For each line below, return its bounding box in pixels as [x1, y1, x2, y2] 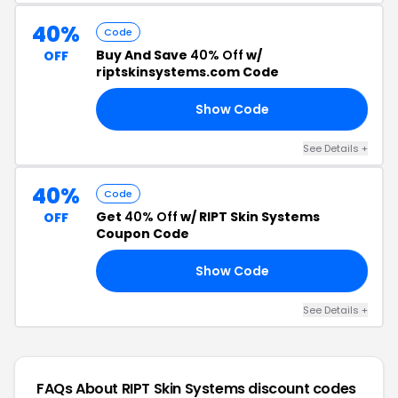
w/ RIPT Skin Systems [178, 208, 320, 226]
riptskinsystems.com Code [96, 63, 279, 81]
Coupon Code [96, 225, 189, 243]
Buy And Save [96, 46, 190, 64]
